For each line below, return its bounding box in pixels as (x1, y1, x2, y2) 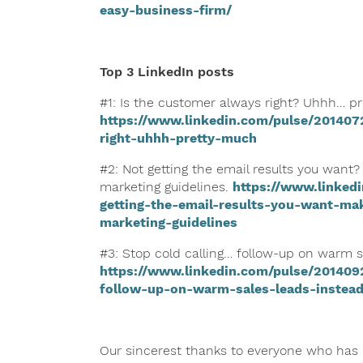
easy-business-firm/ (99, 2, 232, 18)
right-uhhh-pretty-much (99, 130, 257, 146)
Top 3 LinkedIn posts (99, 63, 234, 79)
